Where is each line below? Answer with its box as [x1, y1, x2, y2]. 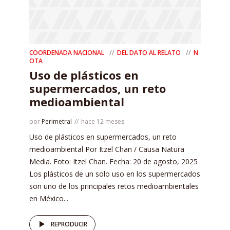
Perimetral [42, 117, 72, 126]
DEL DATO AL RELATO [117, 48, 181, 57]
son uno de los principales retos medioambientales [29, 181, 199, 191]
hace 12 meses [81, 117, 124, 126]
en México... [29, 194, 68, 204]
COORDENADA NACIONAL [29, 48, 104, 57]
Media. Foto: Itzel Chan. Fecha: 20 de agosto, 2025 [29, 157, 198, 167]
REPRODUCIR [51, 220, 87, 229]
